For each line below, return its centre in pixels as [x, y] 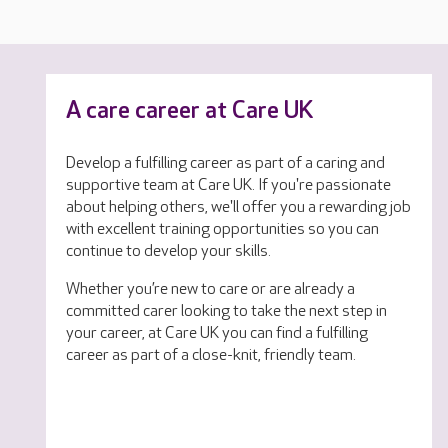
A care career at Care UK [190, 110]
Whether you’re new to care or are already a [210, 289]
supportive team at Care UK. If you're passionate [228, 185]
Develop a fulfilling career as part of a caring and [225, 163]
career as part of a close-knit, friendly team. [211, 355]
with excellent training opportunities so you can [222, 229]
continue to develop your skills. [168, 251]
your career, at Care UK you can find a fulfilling [217, 333]
